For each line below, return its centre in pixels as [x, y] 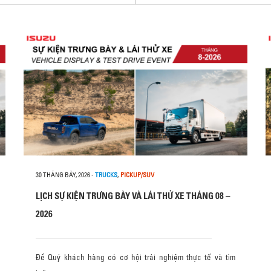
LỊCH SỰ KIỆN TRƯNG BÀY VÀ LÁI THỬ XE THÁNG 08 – [133, 196]
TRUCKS [106, 175]
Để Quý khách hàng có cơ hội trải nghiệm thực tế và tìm [135, 257]
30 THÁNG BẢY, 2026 [63, 175]
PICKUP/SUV [137, 175]
